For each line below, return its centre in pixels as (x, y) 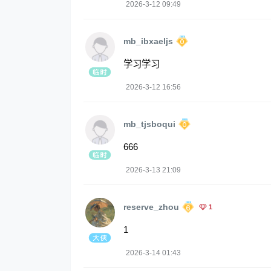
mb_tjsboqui (149, 124)
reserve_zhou (151, 207)
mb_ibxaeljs (148, 41)
